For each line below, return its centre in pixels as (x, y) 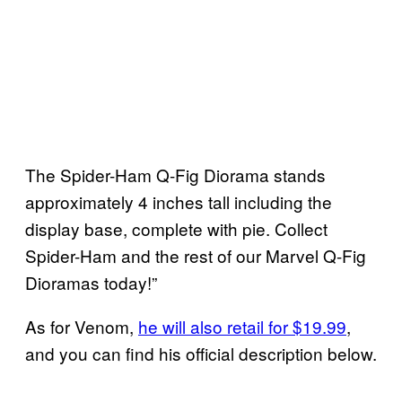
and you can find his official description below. (201, 353)
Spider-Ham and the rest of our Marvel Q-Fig (196, 255)
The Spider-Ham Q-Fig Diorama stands (175, 174)
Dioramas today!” (91, 282)
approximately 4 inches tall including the (179, 201)
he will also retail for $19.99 (242, 326)
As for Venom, (82, 326)
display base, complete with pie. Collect (176, 228)
